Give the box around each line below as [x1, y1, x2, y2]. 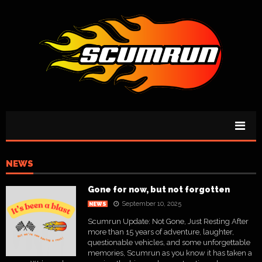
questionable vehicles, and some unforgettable [88, 238, 250, 247]
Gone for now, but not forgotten [88, 185, 230, 194]
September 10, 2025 [122, 200, 181, 208]
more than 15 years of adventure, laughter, [88, 227, 234, 236]
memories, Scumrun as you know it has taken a [88, 249, 252, 257]
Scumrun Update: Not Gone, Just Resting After [88, 217, 249, 226]
